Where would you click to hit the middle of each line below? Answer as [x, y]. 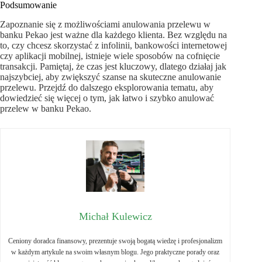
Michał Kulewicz [115, 217]
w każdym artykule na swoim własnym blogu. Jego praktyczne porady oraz [116, 252]
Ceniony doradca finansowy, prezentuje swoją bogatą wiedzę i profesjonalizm [116, 241]
